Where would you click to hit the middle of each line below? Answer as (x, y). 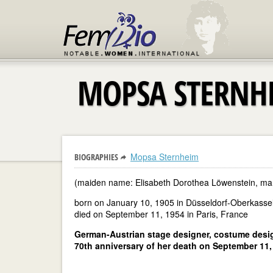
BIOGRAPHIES (96, 157)
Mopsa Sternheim (165, 157)
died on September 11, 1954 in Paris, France (161, 214)
